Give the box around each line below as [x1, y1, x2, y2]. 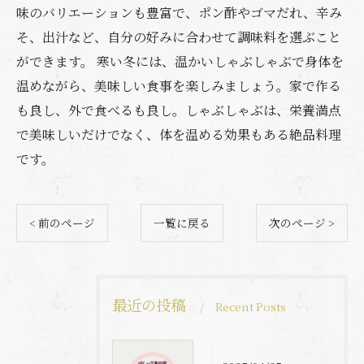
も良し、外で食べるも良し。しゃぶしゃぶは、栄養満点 [16, 101, 341, 119]
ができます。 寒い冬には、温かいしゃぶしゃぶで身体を [16, 52, 344, 71]
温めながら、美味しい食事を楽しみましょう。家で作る [16, 76, 341, 95]
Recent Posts [215, 298, 286, 314]
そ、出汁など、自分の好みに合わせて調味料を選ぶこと [16, 28, 341, 46]
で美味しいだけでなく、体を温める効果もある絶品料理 [16, 125, 341, 144]
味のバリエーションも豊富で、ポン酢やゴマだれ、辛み [16, 3, 342, 22]
